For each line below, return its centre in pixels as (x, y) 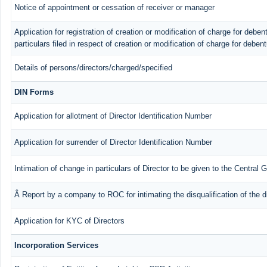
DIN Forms (34, 92)
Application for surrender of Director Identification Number (113, 142)
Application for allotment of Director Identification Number (113, 116)
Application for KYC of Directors (69, 221)
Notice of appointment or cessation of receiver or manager (114, 7)
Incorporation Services (56, 245)
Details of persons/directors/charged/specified (93, 67)
